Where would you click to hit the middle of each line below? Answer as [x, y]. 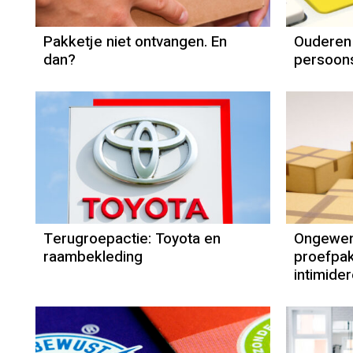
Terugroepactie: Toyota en [132, 239]
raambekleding [93, 257]
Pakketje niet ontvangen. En [135, 42]
